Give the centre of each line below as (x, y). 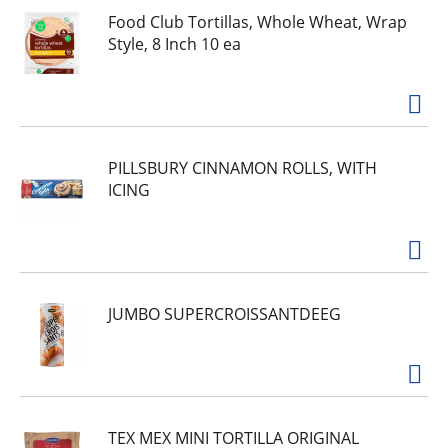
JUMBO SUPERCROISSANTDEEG (224, 314)
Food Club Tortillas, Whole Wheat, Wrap (257, 22)
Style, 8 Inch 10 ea (174, 44)
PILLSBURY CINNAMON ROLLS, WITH (242, 168)
